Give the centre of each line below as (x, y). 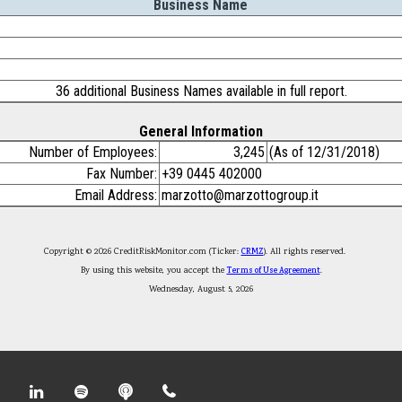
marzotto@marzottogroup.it (240, 195)
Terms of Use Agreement (273, 271)
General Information (201, 131)
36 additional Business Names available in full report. (201, 91)
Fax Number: (122, 174)
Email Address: (116, 195)
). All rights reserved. (311, 252)
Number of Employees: (93, 152)
